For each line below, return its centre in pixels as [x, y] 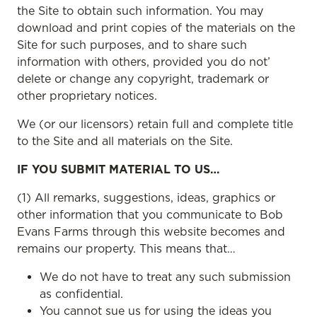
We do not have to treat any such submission [165, 277]
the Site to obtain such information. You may [140, 11]
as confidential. [81, 294]
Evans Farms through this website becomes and [151, 231]
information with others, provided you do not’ [144, 62]
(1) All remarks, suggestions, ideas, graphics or [146, 197]
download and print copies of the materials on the [156, 28]
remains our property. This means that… [126, 248]
